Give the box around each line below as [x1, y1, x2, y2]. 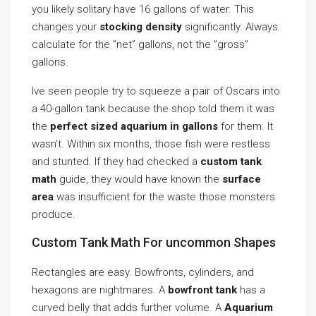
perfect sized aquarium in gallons [50, 120, 218, 133]
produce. [32, 208, 75, 221]
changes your [32, 20, 99, 33]
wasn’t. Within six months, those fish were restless [32, 138, 270, 150]
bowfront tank [168, 284, 237, 296]
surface [222, 173, 261, 186]
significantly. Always [182, 20, 278, 33]
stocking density [99, 20, 182, 33]
